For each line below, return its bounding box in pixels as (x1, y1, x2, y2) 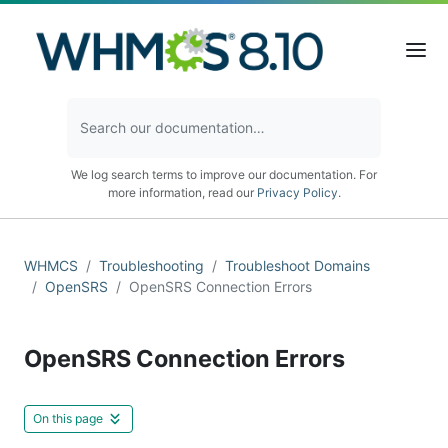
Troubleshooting (99, 256, 204, 274)
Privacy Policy (256, 184, 338, 200)
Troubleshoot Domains (225, 256, 370, 274)
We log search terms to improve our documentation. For (71, 166, 377, 182)
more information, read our (107, 184, 257, 200)
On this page (33, 410, 103, 426)
